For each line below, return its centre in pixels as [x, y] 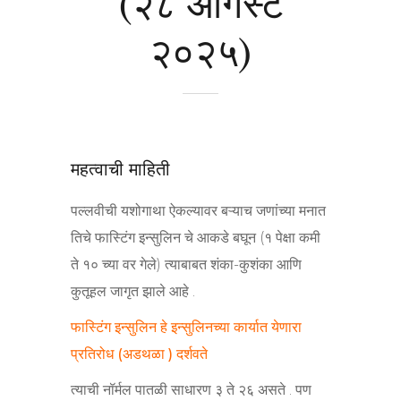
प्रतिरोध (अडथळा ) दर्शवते [139, 354]
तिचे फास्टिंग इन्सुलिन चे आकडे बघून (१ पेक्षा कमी [196, 237]
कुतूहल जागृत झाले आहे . [133, 291]
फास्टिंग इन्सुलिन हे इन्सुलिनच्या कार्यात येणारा [186, 327]
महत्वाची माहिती [120, 168]
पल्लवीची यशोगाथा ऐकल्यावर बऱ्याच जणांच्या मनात [198, 210]
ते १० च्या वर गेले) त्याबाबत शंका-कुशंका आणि [186, 264]
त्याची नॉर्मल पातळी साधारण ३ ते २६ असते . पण [191, 389]
